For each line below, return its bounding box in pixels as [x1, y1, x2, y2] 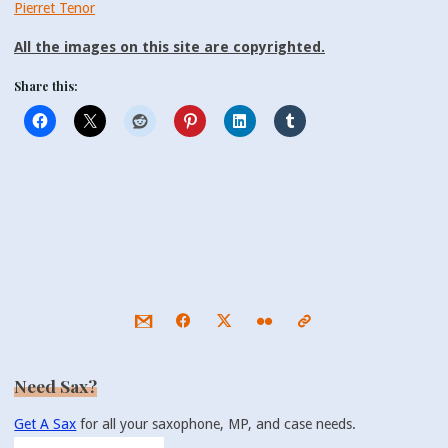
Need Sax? [14, 373, 98, 397]
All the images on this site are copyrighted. [14, 39, 326, 56]
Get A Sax [14, 416, 77, 433]
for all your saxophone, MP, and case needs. [76, 416, 357, 433]
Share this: [14, 78, 79, 95]
